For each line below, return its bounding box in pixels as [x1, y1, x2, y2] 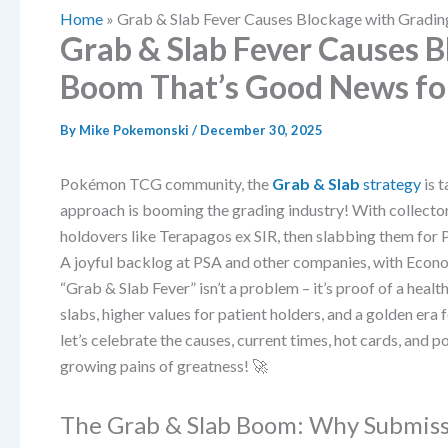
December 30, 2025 [200, 122, 323, 138]
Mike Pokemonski [79, 122, 192, 138]
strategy [360, 174, 421, 193]
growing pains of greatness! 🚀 [60, 356, 268, 375]
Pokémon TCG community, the [60, 174, 272, 193]
